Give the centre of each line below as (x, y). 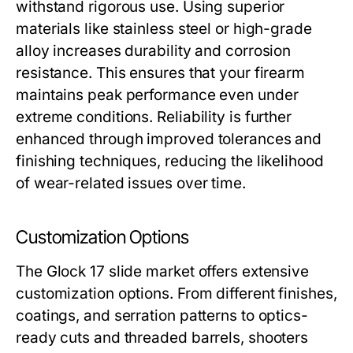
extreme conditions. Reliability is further (154, 117)
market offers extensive (226, 272)
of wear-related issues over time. (131, 184)
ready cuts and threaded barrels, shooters (162, 338)
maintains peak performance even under (157, 95)
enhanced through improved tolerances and (169, 139)
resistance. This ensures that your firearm (161, 73)
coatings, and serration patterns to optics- (162, 316)
